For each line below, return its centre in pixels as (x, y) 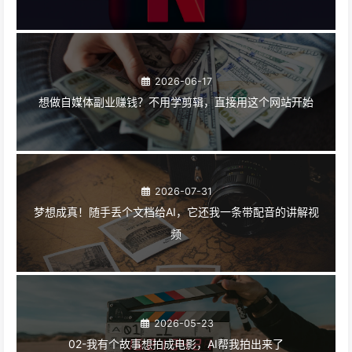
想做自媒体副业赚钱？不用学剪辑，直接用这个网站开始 (176, 101)
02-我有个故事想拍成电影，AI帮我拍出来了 (176, 343)
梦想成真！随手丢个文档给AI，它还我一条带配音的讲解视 (176, 211)
